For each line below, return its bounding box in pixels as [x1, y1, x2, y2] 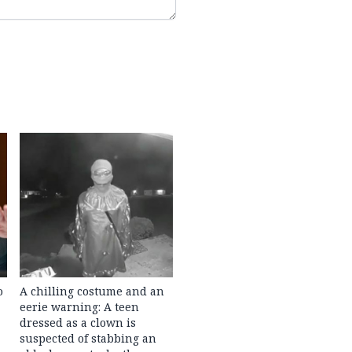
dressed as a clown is [20, 315, 137, 331]
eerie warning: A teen [20, 299, 140, 315]
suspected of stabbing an [20, 331, 157, 346]
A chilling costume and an [20, 284, 165, 299]
